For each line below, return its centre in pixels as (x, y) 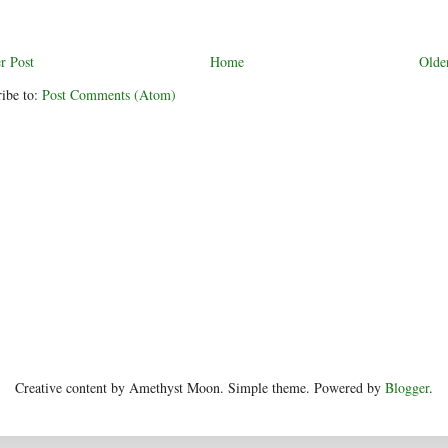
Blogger (407, 388)
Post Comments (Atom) (109, 95)
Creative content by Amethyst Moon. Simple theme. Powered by (200, 388)
